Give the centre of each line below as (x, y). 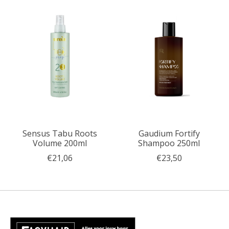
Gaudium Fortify (169, 133)
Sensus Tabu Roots (60, 133)
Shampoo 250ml (169, 143)
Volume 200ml (60, 143)
